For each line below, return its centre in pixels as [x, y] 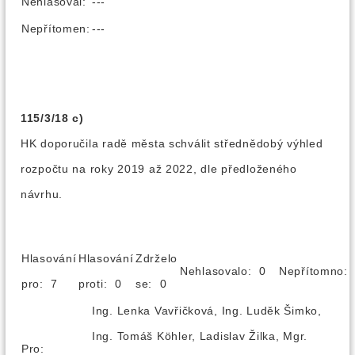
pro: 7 [46, 284]
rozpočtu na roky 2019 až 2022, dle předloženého [159, 169]
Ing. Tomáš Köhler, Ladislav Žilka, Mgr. [200, 336]
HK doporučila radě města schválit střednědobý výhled [172, 143]
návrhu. [42, 194]
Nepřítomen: [56, 29]
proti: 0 [106, 284]
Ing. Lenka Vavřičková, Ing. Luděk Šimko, [207, 311]
